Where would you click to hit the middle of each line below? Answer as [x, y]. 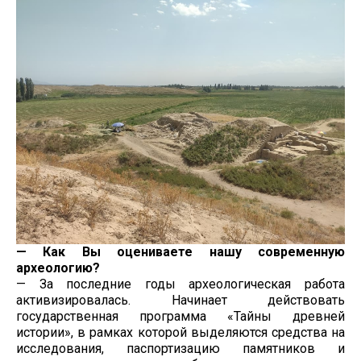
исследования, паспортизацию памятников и [180, 349]
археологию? [58, 268]
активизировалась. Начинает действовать [180, 301]
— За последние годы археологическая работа [180, 284]
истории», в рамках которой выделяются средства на [180, 333]
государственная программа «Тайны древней [180, 317]
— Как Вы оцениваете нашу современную [180, 252]
